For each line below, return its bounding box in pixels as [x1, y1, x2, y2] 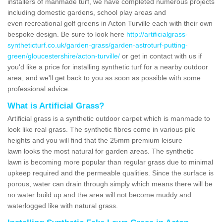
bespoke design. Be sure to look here [7, 30, 126, 38]
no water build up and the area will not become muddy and [7, 190, 191, 199]
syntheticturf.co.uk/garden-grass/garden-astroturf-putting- [7, 41, 188, 49]
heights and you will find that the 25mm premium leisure [7, 136, 182, 144]
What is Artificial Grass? [7, 101, 104, 111]
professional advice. [7, 84, 70, 93]
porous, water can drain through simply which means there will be [7, 179, 213, 188]
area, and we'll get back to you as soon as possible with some [7, 73, 201, 82]
